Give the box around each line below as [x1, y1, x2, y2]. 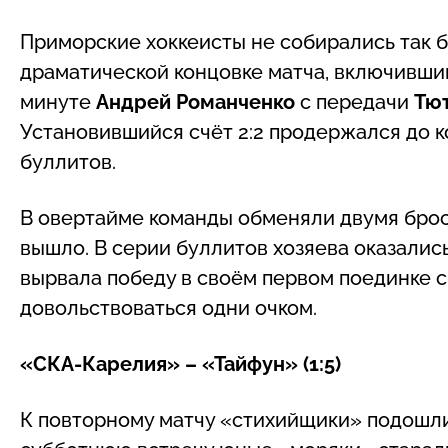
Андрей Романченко [96, 89, 295, 114]
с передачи [295, 89, 414, 114]
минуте [20, 89, 96, 114]
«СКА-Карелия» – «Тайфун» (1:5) [20, 351, 341, 376]
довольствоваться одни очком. [20, 295, 317, 320]
